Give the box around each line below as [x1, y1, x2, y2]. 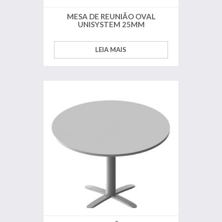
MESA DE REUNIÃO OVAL [66, 12, 156, 21]
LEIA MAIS [95, 46, 127, 54]
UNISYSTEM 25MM [77, 20, 145, 29]
